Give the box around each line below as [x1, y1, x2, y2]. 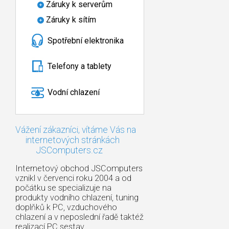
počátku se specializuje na [15, 182, 111, 193]
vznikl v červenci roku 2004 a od [15, 173, 131, 183]
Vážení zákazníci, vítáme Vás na [15, 124, 136, 135]
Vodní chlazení [48, 87, 100, 98]
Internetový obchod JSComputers [15, 163, 143, 173]
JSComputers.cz [15, 145, 103, 155]
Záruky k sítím [46, 14, 96, 25]
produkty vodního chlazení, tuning [15, 192, 139, 202]
